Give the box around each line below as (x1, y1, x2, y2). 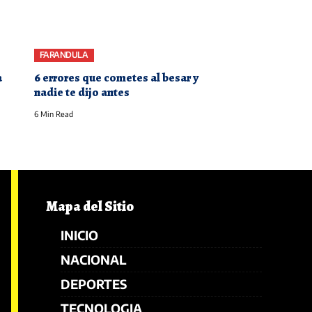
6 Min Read (33, 109, 73, 118)
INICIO (61, 226, 98, 243)
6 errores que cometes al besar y (33, 69, 198, 86)
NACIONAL (61, 251, 126, 267)
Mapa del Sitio (46, 196, 134, 216)
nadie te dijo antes (33, 84, 130, 100)
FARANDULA (39, 49, 88, 61)
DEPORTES (61, 275, 127, 292)
